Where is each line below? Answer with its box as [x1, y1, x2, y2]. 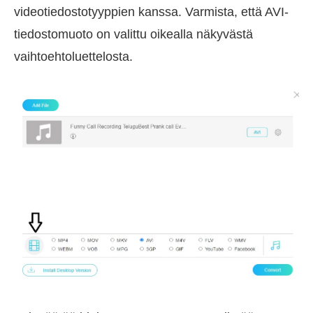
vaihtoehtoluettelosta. [14, 50, 133, 64]
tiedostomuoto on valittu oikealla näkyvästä [14, 27, 253, 42]
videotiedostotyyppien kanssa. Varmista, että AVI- [14, 5, 289, 20]
